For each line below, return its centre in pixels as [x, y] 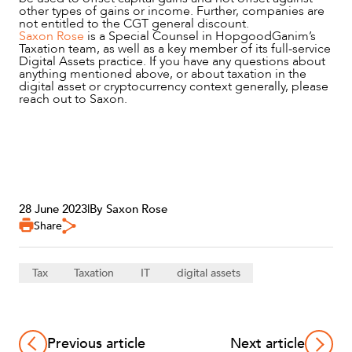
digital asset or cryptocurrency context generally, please [174, 86]
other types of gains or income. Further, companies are [172, 11]
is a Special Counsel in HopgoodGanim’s [200, 36]
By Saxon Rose [128, 209]
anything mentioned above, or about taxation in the [163, 73]
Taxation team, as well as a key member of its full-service [175, 48]
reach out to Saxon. [73, 99]
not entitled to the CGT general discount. [134, 23]
